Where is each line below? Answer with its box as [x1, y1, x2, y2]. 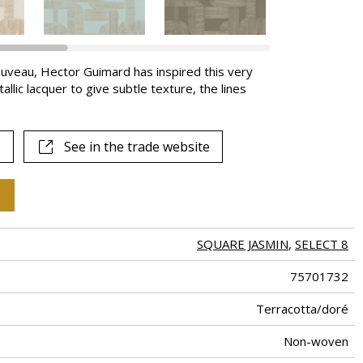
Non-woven [284, 333, 348, 350]
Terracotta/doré [256, 301, 348, 318]
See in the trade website [63, 138, 210, 156]
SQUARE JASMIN [197, 236, 288, 253]
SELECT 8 [295, 236, 348, 253]
